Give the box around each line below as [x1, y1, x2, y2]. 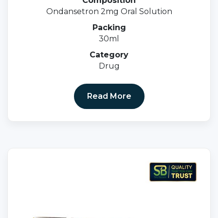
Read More [87, 91, 131, 101]
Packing [92, 23, 126, 33]
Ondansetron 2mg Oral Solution [46, 7, 172, 17]
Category [90, 50, 128, 60]
